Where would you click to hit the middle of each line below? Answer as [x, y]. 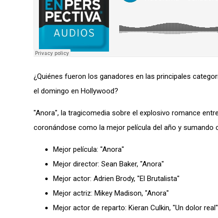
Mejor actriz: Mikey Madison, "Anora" [111, 193]
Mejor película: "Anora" [89, 149]
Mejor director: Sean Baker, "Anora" [109, 164]
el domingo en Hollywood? [76, 91]
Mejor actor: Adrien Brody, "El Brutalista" [116, 178]
